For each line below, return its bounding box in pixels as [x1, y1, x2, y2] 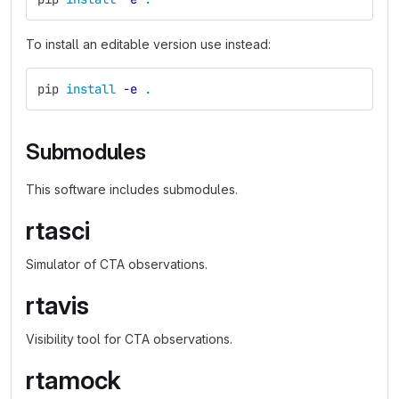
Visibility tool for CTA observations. [26, 331, 232, 346]
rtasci [26, 216, 90, 246]
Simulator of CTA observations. [26, 256, 208, 272]
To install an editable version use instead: [26, 37, 271, 52]
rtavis [26, 290, 89, 321]
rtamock [26, 365, 121, 395]
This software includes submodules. [26, 182, 238, 197]
